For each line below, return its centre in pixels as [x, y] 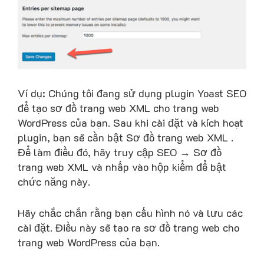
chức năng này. [54, 181]
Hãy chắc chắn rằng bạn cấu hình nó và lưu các [130, 213]
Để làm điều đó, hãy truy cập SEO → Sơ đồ [120, 152]
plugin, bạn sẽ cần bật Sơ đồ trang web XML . [126, 137]
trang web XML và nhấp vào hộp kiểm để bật [122, 166]
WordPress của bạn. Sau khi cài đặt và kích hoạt [131, 122]
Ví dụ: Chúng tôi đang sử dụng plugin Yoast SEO [132, 93]
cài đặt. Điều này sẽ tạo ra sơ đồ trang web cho [128, 228]
